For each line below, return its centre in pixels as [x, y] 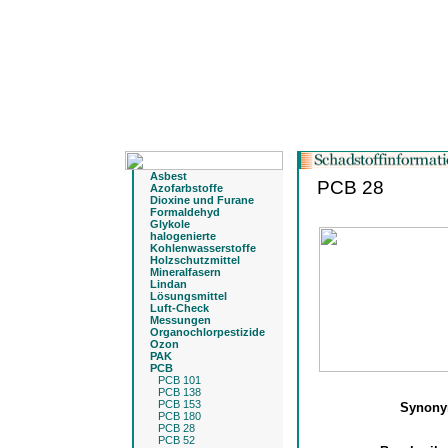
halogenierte [183, 236]
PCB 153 [179, 404]
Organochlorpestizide [207, 332]
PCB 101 [179, 380]
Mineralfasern [185, 272]
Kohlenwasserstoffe [203, 248]
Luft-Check [179, 308]
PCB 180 [179, 416]
